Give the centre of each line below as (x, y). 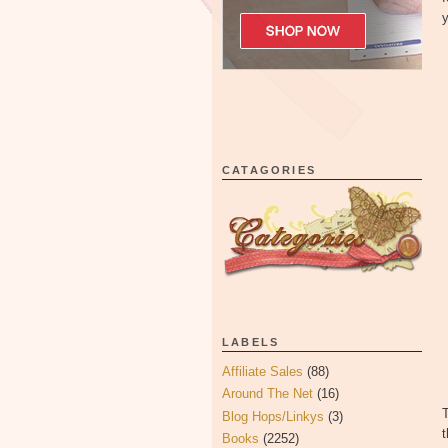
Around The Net (267, 394)
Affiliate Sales (262, 371)
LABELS (251, 342)
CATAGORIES (269, 170)
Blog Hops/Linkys (273, 416)
